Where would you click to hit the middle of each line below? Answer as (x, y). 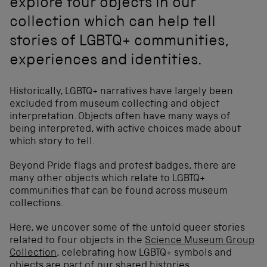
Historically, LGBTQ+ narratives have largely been (121, 92)
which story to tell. (52, 142)
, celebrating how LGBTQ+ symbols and (144, 254)
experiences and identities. (106, 61)
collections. (36, 204)
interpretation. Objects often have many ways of (120, 117)
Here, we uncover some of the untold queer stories (127, 229)
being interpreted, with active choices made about (125, 130)
